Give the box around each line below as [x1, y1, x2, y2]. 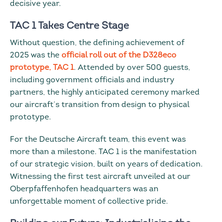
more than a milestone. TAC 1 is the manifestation [10, 148, 197, 156]
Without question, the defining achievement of [10, 39, 184, 47]
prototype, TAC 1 [10, 63, 74, 72]
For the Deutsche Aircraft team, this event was [10, 135, 186, 144]
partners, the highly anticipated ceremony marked [10, 88, 200, 97]
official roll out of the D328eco [61, 51, 176, 59]
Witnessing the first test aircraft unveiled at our [10, 172, 190, 181]
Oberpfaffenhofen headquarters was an [10, 185, 159, 193]
